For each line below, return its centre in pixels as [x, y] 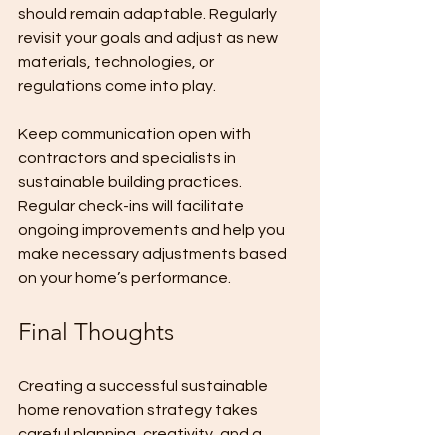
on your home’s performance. [124, 278]
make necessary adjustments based [154, 254]
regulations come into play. [117, 86]
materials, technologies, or [117, 62]
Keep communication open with [136, 134]
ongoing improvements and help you [153, 230]
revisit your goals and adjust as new [149, 38]
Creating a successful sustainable [144, 386]
